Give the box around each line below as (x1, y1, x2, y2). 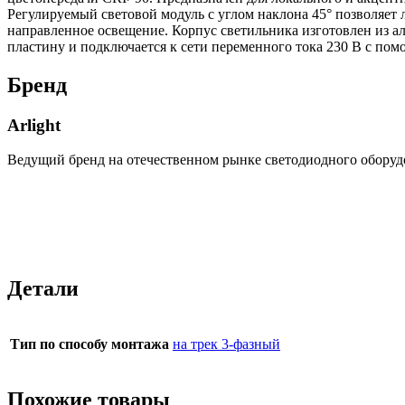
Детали (7, 277, 79, 301)
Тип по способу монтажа (10, 336, 169, 353)
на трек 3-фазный (173, 336, 280, 353)
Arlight (7, 115, 61, 135)
